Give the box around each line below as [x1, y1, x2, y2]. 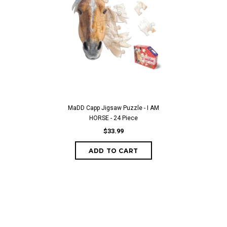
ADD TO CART [89, 147, 138, 155]
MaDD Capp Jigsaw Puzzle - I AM [68, 104, 159, 111]
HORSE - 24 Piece [89, 115, 138, 122]
